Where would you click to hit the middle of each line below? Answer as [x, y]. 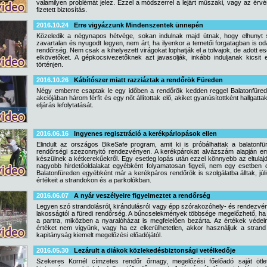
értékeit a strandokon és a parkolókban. [94, 180]
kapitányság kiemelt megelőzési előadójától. [99, 235]
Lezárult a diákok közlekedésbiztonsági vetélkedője [155, 250]
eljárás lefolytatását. [65, 105]
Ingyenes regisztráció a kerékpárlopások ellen [145, 133]
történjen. [50, 64]
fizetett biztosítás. [62, 10]
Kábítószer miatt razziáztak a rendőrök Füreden [148, 80]
